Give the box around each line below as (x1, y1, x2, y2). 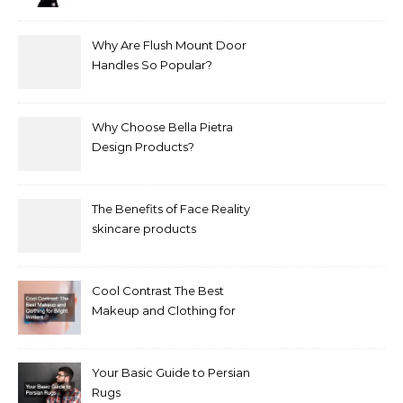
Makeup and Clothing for (92, 303, 236, 318)
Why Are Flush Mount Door (92, 38, 246, 53)
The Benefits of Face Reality (92, 201, 250, 217)
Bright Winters (92, 323, 175, 338)
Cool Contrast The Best (92, 283, 224, 299)
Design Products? (92, 139, 194, 155)
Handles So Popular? (92, 58, 212, 73)
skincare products (92, 221, 196, 237)
